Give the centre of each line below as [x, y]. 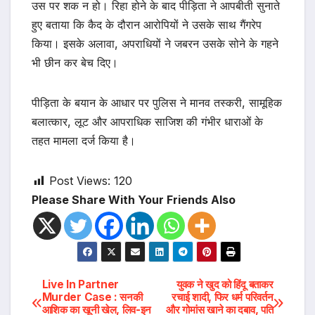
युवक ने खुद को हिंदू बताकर [225, 284]
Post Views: [80, 181]
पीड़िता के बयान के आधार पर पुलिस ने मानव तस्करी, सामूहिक [157, 103]
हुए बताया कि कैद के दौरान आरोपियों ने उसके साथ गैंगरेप [147, 25]
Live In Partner [81, 284]
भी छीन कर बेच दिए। [75, 63]
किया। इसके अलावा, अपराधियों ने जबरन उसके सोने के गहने [155, 44]
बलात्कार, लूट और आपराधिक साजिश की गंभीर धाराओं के [147, 122]
